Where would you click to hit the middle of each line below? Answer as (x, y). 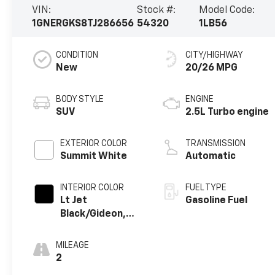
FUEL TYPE (206, 188)
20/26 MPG (212, 68)
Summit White (94, 156)
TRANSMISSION (216, 143)
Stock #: (157, 10)
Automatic (211, 156)
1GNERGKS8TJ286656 (83, 24)
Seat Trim (83, 241)
